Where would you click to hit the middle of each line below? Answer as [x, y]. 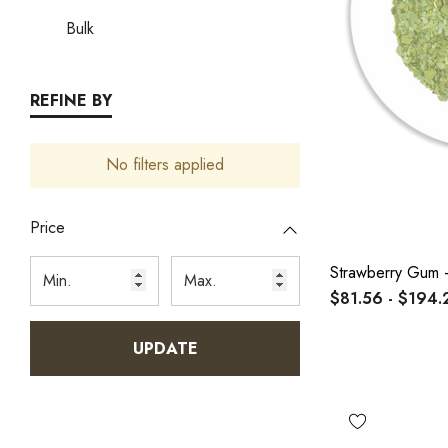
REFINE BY [71, 100]
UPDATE [165, 348]
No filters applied [165, 164]
